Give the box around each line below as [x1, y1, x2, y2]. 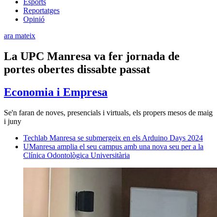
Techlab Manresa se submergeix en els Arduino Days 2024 [23, 133, 203, 142]
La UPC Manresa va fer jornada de [4, 49, 180, 62]
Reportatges [23, 6, 60, 15]
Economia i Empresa [4, 85, 108, 98]
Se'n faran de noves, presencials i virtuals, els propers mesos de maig [4, 108, 213, 117]
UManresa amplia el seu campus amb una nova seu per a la [23, 142, 203, 151]
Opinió [23, 15, 45, 23]
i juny [4, 117, 21, 125]
